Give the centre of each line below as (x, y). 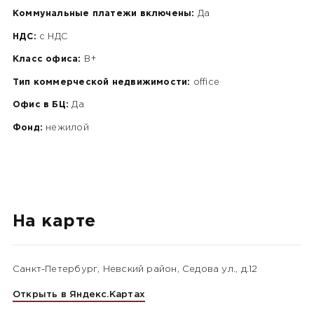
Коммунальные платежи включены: (103, 14)
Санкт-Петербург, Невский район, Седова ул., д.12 (135, 269)
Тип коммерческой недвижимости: (101, 82)
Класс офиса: (47, 60)
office (205, 82)
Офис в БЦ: (41, 105)
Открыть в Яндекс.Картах (78, 295)
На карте (54, 221)
